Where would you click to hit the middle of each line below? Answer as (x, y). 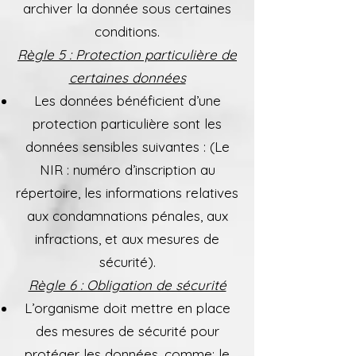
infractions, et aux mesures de (127, 239)
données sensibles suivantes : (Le (127, 147)
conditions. (127, 31)
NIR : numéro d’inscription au (127, 170)
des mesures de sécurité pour (127, 331)
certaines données (127, 77)
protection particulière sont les (127, 124)
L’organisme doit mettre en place (127, 308)
